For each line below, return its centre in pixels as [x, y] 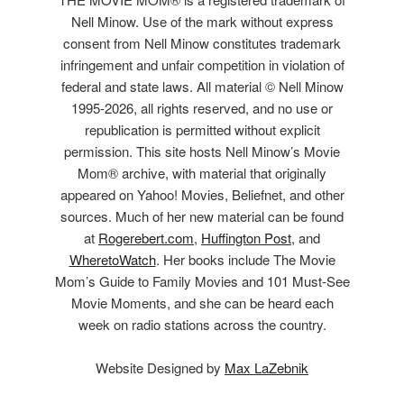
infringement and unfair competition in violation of [202, 65]
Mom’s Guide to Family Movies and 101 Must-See [202, 281]
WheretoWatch [112, 260]
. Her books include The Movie [245, 260]
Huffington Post [246, 238]
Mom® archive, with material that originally [202, 173]
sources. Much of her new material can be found [202, 216]
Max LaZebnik [266, 368]
